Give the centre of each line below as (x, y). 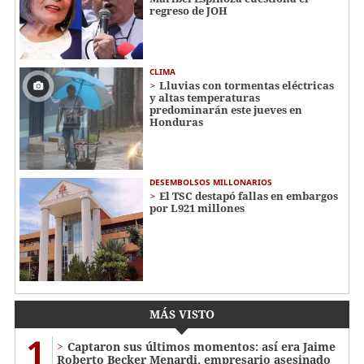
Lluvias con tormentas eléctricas (247, 85)
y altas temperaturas (205, 97)
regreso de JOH (188, 11)
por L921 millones (197, 208)
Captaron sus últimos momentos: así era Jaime (201, 347)
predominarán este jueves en (226, 109)
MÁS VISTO (182, 314)
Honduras (176, 121)
